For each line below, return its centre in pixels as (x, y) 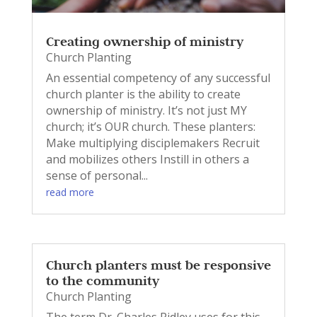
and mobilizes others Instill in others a (147, 160)
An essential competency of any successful (158, 78)
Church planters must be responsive (158, 265)
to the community (102, 281)
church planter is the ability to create (143, 94)
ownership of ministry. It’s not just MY (146, 111)
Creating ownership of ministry (144, 42)
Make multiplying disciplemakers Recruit (152, 143)
